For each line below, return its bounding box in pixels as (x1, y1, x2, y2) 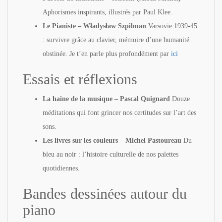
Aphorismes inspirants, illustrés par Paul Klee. (43, 8, 172, 16)
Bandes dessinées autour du (23, 185, 187, 202)
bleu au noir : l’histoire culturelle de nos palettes (43, 150, 178, 158)
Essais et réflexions (23, 70, 137, 87)
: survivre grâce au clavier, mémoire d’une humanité (43, 36, 189, 44)
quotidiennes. (43, 164, 80, 172)
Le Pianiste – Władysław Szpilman (43, 22, 146, 30)
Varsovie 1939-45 (146, 22, 197, 30)
